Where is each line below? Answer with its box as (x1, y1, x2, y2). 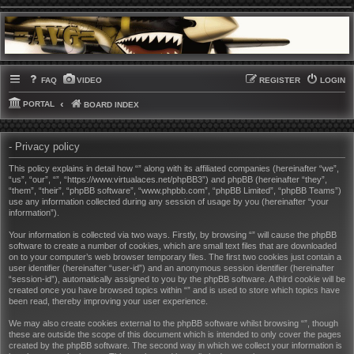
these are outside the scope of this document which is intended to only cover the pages (9, 330, 341, 340)
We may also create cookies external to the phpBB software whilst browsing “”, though (9, 318, 338, 329)
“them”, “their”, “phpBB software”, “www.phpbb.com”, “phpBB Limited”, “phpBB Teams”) (9, 186, 341, 196)
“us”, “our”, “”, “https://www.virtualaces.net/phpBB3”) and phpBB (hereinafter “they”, (9, 175, 327, 185)
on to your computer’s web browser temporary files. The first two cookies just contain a (9, 252, 341, 262)
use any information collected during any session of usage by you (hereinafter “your (9, 197, 329, 207)
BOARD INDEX (84, 100, 139, 109)
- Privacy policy (9, 141, 80, 153)
